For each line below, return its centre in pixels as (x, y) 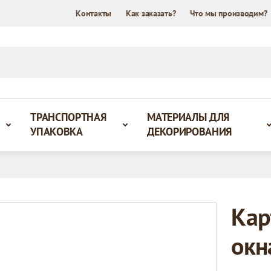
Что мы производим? (229, 13)
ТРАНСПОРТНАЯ (68, 117)
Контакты (93, 13)
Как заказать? (151, 13)
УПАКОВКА (57, 131)
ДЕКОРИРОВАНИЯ (190, 131)
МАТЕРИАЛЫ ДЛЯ (188, 117)
